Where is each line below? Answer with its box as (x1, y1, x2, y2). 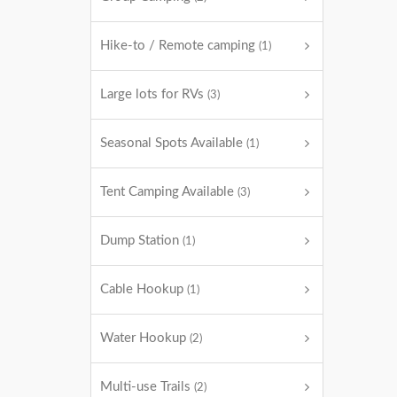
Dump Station (100, 234, 183, 247)
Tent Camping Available (100, 185, 237, 198)
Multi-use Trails (100, 380, 194, 393)
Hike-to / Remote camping (100, 39, 259, 52)
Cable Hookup (100, 283, 187, 296)
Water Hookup (100, 331, 190, 345)
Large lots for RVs (100, 88, 207, 101)
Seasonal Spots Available (100, 136, 246, 150)
